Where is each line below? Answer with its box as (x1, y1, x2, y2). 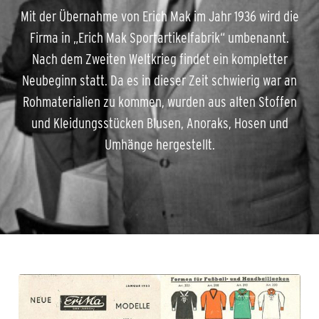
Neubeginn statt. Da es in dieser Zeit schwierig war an (22, 73, 297, 89)
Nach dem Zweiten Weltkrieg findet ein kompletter (31, 51, 288, 68)
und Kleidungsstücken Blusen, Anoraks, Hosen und (31, 115, 288, 132)
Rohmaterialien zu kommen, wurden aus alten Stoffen (22, 94, 297, 110)
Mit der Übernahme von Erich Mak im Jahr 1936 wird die (20, 9, 299, 25)
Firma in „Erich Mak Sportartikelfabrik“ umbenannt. (30, 30, 289, 46)
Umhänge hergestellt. (104, 137, 215, 153)
